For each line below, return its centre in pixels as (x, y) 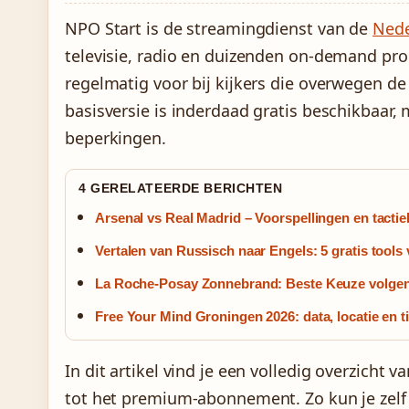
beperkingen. (115, 138)
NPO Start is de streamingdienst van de (219, 29)
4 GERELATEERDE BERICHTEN (181, 188)
